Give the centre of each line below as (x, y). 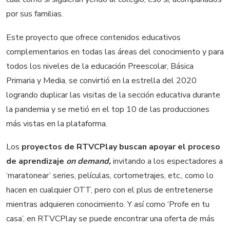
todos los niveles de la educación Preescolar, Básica (100, 66)
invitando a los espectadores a (168, 161)
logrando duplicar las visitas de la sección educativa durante (113, 95)
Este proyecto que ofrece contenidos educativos (93, 37)
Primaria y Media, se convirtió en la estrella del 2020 (101, 80)
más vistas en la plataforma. (57, 123)
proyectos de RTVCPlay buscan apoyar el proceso (121, 147)
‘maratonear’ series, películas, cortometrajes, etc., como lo (110, 176)
